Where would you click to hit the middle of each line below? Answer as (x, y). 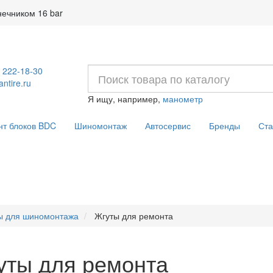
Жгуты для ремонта (134, 216)
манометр (183, 99)
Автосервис (168, 126)
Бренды (224, 126)
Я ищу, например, (125, 99)
